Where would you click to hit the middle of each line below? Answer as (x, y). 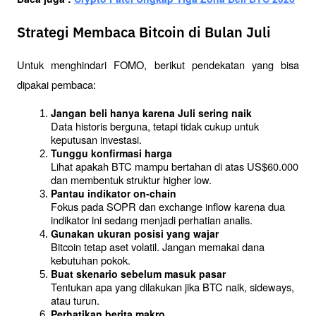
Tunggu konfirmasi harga (111, 153)
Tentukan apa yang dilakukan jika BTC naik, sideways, (172, 286)
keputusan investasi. (96, 139)
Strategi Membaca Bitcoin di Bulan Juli (144, 34)
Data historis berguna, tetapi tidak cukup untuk (155, 126)
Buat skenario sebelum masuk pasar (138, 273)
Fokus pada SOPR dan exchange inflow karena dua (168, 206)
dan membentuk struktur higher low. (131, 179)
